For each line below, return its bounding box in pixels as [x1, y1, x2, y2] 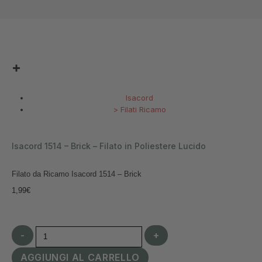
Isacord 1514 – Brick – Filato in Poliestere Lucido [12, 140, 206, 151]
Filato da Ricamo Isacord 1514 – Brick [12, 169, 142, 178]
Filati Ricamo [120, 105, 166, 114]
